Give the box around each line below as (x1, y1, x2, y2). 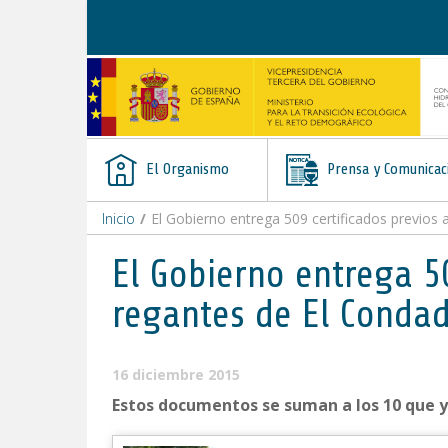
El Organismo (142, 160, 229, 178)
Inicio (102, 209, 135, 228)
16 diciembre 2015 (112, 365, 240, 384)
